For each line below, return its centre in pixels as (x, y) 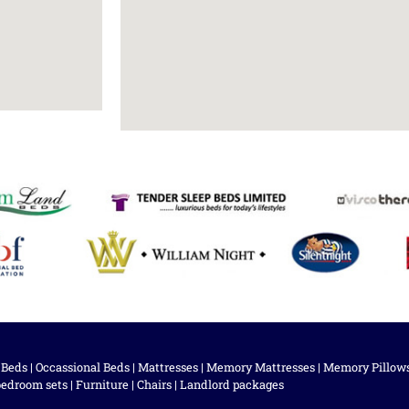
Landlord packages (231, 384)
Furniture (102, 384)
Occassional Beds (82, 367)
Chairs (154, 384)
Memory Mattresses (260, 367)
